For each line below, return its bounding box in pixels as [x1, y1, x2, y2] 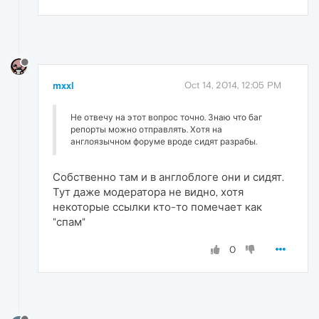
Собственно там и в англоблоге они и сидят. [53, 171, 284, 184]
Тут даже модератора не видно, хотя [53, 186, 244, 199]
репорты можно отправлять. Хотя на [70, 125, 222, 135]
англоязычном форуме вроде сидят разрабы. [70, 137, 257, 147]
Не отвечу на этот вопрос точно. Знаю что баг [70, 113, 263, 123]
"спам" [53, 216, 85, 229]
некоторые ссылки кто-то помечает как [53, 201, 262, 214]
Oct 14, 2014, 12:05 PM [184, 80, 281, 91]
